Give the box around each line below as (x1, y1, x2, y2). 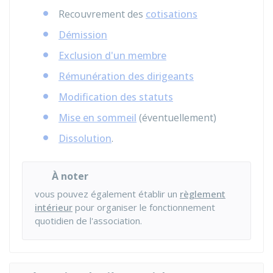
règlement (180, 188, 225, 200)
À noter (52, 169, 88, 183)
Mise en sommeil (58, 111, 136, 124)
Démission (58, 28, 107, 41)
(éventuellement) (136, 111, 216, 124)
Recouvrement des (58, 7, 146, 21)
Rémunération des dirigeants (58, 69, 194, 83)
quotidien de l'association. (35, 214, 142, 227)
